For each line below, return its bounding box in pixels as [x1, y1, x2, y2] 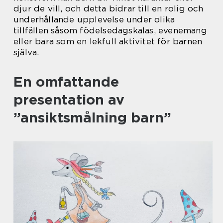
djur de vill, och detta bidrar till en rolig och [13, 3, 204, 13]
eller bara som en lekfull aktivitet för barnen [13, 36, 203, 46]
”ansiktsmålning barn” [13, 109, 171, 126]
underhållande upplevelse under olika [13, 14, 175, 24]
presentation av [13, 91, 124, 108]
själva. [13, 47, 39, 57]
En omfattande [13, 73, 119, 90]
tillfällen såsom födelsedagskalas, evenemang [13, 25, 207, 35]
